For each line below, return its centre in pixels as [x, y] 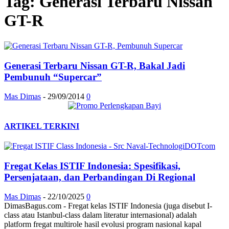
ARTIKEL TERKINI [42, 126]
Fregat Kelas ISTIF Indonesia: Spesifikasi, [92, 166]
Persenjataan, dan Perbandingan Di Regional [100, 177]
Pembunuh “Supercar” [53, 77]
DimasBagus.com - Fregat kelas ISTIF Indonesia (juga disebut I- [108, 206]
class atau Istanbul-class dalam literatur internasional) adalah [100, 215]
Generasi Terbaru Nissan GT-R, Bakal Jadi [95, 65]
